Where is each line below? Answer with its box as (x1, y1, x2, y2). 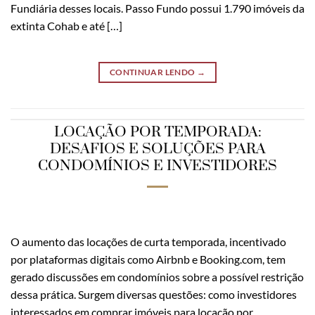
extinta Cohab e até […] (11, 18, 122, 32)
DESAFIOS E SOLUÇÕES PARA (49, 140, 266, 159)
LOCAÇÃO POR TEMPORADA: (53, 123, 262, 142)
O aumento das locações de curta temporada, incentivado (11, 235, 286, 249)
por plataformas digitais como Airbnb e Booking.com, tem (11, 252, 285, 266)
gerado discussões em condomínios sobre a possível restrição (11, 270, 304, 284)
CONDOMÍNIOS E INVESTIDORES (38, 157, 277, 176)
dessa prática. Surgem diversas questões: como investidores (11, 288, 297, 302)
